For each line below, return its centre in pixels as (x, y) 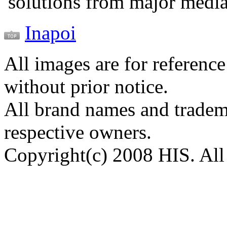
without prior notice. (86, 86)
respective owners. (78, 132)
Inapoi (50, 32)
